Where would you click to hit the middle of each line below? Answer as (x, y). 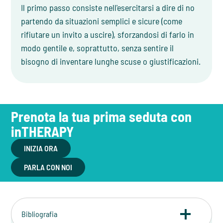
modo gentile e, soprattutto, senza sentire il (98, 48)
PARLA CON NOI (48, 167)
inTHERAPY (43, 132)
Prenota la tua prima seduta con (102, 117)
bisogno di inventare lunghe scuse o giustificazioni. (111, 61)
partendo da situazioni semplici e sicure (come (102, 21)
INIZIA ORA (41, 148)
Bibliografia (40, 214)
